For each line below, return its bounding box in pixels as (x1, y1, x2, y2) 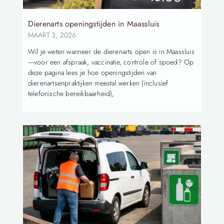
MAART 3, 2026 (27, 29, 76, 40)
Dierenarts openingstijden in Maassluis (27, 17, 159, 29)
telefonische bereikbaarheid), (27, 88, 114, 98)
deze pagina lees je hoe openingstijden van (27, 67, 157, 77)
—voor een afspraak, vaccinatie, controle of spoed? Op (27, 56, 194, 67)
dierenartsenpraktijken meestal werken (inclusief (27, 77, 168, 88)
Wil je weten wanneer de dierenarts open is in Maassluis (27, 46, 194, 56)
